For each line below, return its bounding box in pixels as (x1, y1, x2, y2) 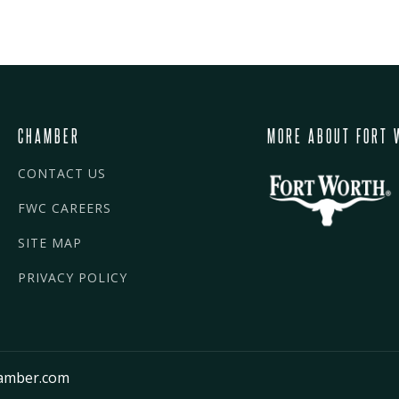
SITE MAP (18, 233, 82, 251)
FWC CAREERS (18, 199, 111, 216)
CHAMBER (18, 124, 80, 146)
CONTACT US (18, 164, 106, 182)
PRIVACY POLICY (18, 268, 127, 286)
